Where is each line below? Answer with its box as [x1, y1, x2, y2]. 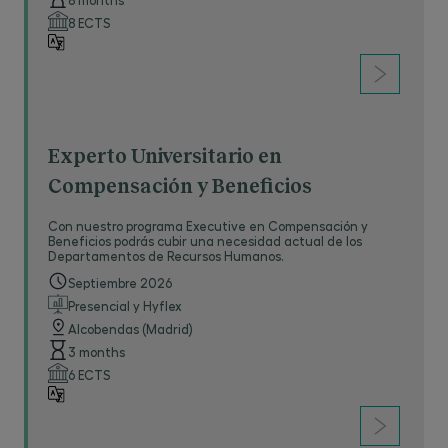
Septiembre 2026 [68, 275, 172, 290]
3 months [68, 344, 125, 359]
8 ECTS [68, 15, 110, 30]
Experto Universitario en [48, 147, 282, 167]
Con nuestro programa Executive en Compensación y [48, 218, 368, 233]
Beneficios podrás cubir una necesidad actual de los [48, 233, 362, 248]
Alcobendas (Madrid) [68, 321, 193, 336]
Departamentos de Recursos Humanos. [48, 248, 284, 263]
